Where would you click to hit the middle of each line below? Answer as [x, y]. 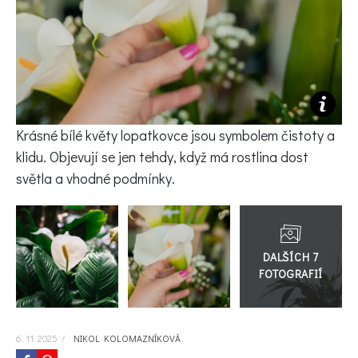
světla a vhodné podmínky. [95, 179]
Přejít [305, 214]
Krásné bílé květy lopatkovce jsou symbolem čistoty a [175, 135]
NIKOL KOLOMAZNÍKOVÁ [125, 338]
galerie [309, 253]
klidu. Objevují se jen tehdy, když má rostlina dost [162, 157]
